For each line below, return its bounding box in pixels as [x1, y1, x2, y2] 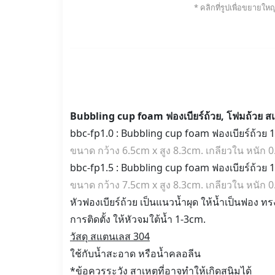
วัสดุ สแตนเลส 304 [70, 230, 150, 243]
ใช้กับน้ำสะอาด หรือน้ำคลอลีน [70, 247, 201, 260]
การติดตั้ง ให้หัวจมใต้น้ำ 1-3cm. [70, 212, 206, 226]
